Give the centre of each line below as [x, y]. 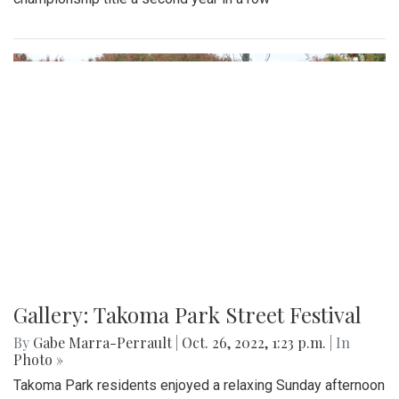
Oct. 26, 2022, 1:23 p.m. [254, 342]
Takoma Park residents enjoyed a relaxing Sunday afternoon [199, 385]
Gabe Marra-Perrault [102, 342]
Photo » [38, 359]
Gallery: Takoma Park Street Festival [187, 314]
